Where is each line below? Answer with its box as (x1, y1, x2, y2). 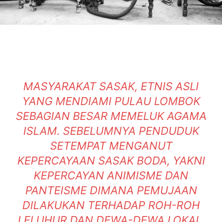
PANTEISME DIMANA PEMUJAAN (25, 183, 197, 197)
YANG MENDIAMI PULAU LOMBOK (22, 94, 200, 108)
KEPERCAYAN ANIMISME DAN (34, 168, 188, 182)
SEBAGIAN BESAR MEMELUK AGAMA (15, 109, 207, 122)
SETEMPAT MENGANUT (50, 139, 172, 152)
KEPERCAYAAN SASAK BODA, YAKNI (17, 154, 205, 167)
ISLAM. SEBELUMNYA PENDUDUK (23, 124, 199, 137)
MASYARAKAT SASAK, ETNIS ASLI (23, 79, 199, 93)
